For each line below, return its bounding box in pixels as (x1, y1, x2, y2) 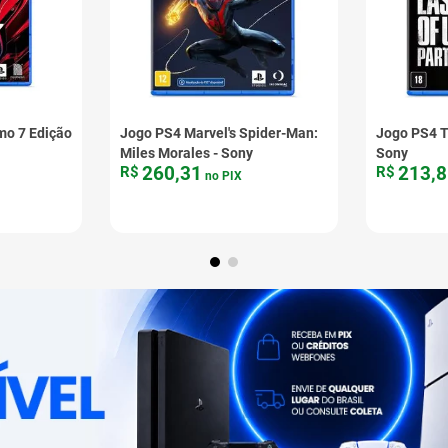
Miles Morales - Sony (120, 145, 253, 162)
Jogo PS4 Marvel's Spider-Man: (120, 125, 318, 142)
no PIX (202, 169, 242, 184)
